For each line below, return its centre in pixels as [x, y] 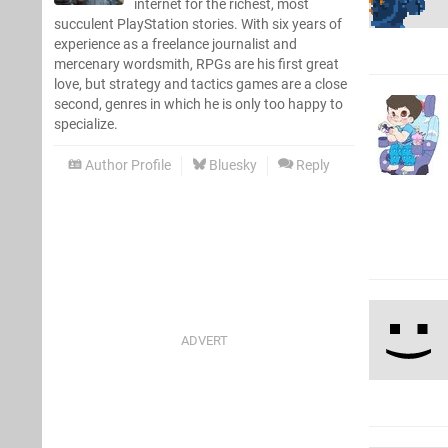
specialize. [86, 124]
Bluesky [231, 165]
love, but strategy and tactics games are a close [200, 84]
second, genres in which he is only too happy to [198, 104]
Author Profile [126, 165]
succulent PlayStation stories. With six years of [198, 24]
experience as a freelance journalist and [175, 44]
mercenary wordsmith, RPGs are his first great [196, 64]
